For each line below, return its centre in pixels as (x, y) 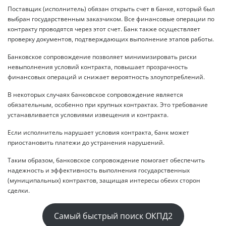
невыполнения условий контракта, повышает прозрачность (98, 67)
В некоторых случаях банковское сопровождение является (95, 94)
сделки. (19, 190)
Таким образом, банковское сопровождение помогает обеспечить (106, 160)
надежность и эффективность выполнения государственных (99, 170)
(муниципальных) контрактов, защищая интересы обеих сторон (104, 180)
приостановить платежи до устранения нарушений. (86, 142)
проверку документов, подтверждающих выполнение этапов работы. (111, 39)
